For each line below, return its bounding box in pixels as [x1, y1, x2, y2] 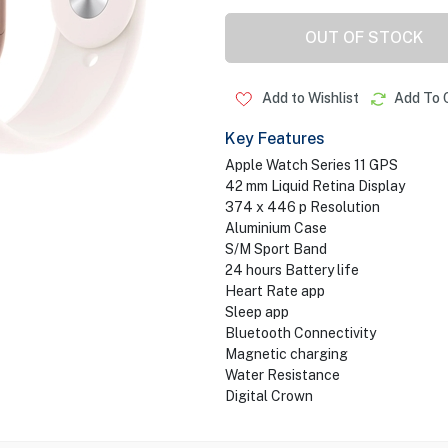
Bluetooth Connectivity [224, 325, 376, 341]
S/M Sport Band [224, 241, 327, 257]
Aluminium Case [224, 220, 327, 236]
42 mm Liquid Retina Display [224, 178, 405, 194]
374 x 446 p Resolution [224, 199, 380, 215]
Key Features [224, 129, 325, 148]
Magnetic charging [224, 346, 348, 362]
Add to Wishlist [258, 90, 359, 106]
